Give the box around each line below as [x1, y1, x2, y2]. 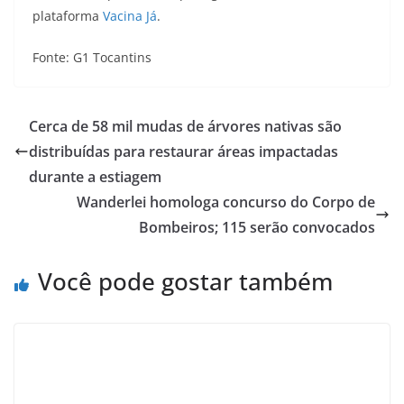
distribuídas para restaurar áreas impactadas [29, 142, 338, 161]
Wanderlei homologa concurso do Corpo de [77, 192, 375, 212]
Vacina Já [99, 7, 157, 24]
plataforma [32, 7, 99, 24]
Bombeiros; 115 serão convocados [139, 217, 375, 237]
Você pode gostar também [38, 265, 333, 298]
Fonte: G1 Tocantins [32, 49, 151, 66]
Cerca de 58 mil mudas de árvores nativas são [29, 116, 342, 136]
